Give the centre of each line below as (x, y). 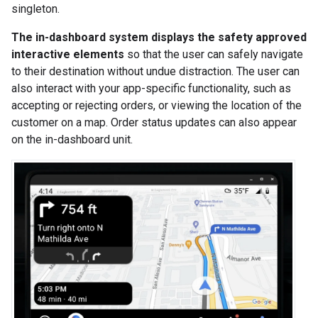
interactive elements (68, 55)
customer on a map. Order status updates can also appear (154, 123)
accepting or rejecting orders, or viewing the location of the (157, 106)
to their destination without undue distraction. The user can (155, 72)
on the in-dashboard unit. (72, 140)
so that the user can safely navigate (214, 55)
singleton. (35, 9)
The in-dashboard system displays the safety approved (159, 38)
